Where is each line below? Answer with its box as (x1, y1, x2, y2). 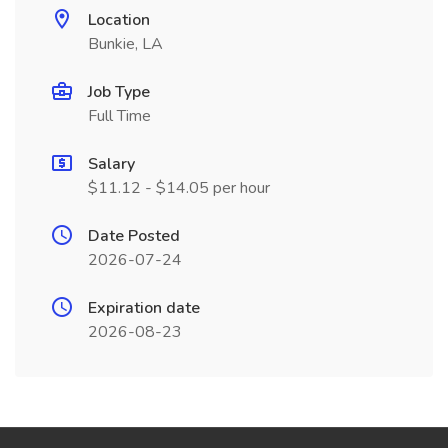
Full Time (88, 105, 151, 127)
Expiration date (88, 297, 200, 319)
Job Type (88, 81, 150, 103)
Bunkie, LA (88, 33, 163, 55)
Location (88, 9, 150, 31)
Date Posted (88, 225, 180, 247)
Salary (88, 153, 135, 175)
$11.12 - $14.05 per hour (88, 177, 270, 199)
